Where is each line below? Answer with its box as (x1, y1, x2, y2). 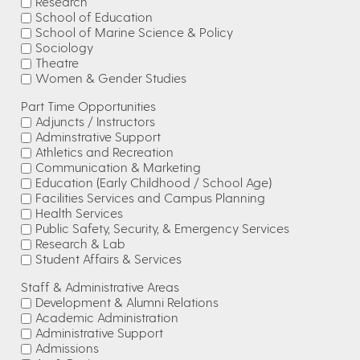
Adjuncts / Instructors (35, 113, 155, 129)
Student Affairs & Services (35, 251, 182, 266)
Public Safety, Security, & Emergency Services (35, 220, 289, 235)
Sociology (35, 39, 93, 55)
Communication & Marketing (35, 159, 201, 174)
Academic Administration (35, 309, 178, 325)
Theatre (35, 55, 79, 70)
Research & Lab (35, 235, 125, 251)
